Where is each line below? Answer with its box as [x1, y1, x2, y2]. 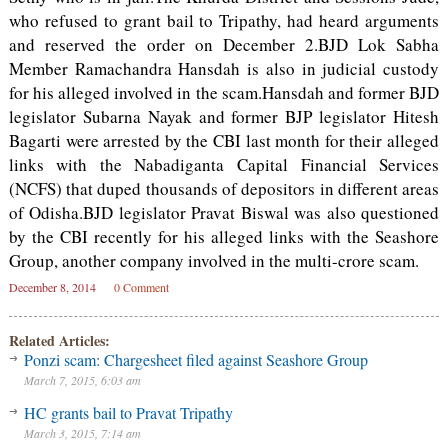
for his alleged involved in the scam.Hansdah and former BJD [8, 81, 440, 104]
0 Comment [113, 279, 169, 295]
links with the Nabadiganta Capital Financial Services [8, 153, 440, 176]
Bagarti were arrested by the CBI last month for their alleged [8, 129, 440, 152]
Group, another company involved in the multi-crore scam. [8, 249, 419, 272]
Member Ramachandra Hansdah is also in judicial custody [8, 57, 440, 80]
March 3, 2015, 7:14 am [23, 425, 141, 441]
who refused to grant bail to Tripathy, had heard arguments [8, 9, 440, 32]
